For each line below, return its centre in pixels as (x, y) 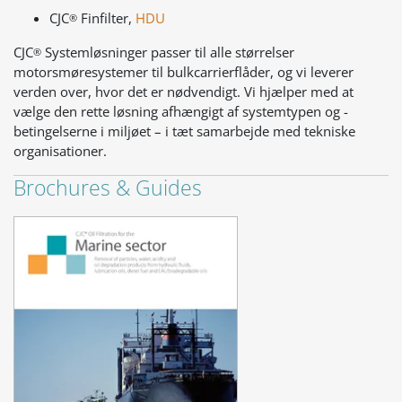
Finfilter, (106, 18)
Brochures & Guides (108, 188)
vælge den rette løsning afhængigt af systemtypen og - (181, 111)
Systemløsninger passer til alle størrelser (168, 52)
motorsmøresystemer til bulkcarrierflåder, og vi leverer (184, 72)
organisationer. (62, 151)
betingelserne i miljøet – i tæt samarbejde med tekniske (184, 131)
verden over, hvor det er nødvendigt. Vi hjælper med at (184, 92)
